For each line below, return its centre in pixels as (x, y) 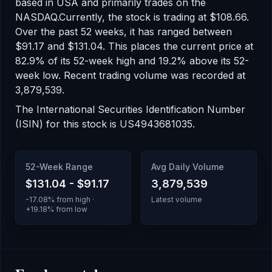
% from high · (71, 199)
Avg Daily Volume (188, 167)
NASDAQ (36, 17)
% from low (67, 209)
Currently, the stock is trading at (134, 17)
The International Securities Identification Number (130, 109)
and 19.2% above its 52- (192, 61)
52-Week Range (59, 167)
